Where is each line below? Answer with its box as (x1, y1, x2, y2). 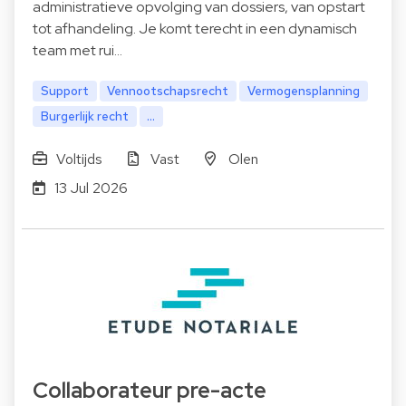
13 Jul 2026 (53, 178, 128, 198)
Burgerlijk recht (40, 108, 129, 125)
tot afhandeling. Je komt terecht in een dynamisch (33, 19, 357, 39)
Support (40, 82, 89, 100)
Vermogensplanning (247, 82, 361, 100)
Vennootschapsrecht (107, 82, 229, 100)
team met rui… (33, 41, 122, 61)
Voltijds (55, 149, 102, 169)
